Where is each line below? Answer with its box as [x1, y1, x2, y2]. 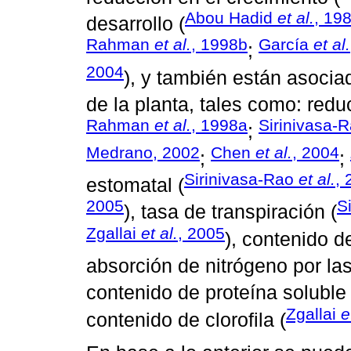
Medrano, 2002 [86, 143, 200, 161]
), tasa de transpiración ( [124, 201, 337, 223]
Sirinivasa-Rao [184, 170, 299, 189]
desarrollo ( [86, 13, 185, 35]
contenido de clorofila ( [86, 309, 286, 331]
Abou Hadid [185, 9, 277, 27]
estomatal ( [86, 174, 184, 197]
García [259, 35, 313, 54]
